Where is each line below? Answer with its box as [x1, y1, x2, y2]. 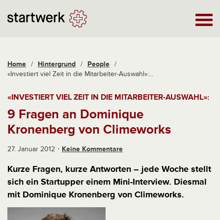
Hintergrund [38, 60, 76, 68]
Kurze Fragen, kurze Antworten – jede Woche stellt [7, 164, 211, 174]
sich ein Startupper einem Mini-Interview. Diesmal [7, 176, 207, 187]
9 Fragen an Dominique [7, 107, 143, 122]
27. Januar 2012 [7, 145, 55, 153]
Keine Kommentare [62, 145, 123, 153]
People [87, 60, 110, 68]
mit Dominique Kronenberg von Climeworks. [7, 189, 184, 200]
